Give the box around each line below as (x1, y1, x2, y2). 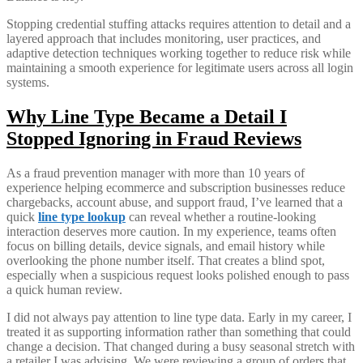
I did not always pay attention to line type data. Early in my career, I (6, 310, 352, 324)
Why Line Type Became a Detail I (6, 105, 287, 127)
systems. (6, 75, 49, 89)
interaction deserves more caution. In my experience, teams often (6, 224, 336, 238)
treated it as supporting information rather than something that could (6, 324, 351, 339)
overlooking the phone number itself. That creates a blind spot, (6, 253, 325, 267)
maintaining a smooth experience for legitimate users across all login (6, 60, 353, 75)
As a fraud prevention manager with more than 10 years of (6, 165, 305, 180)
